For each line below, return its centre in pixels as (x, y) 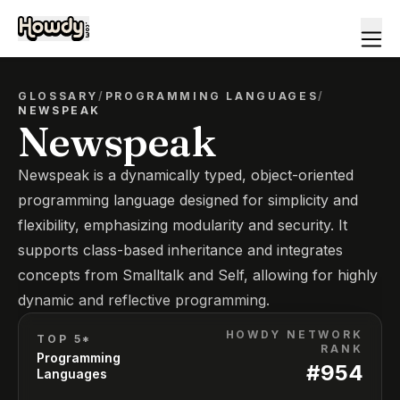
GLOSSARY (58, 96)
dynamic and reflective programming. (144, 300)
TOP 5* (65, 339)
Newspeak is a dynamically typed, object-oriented (186, 175)
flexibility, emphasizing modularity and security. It (183, 225)
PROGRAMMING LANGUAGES (212, 96)
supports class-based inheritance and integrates (180, 250)
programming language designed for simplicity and (188, 200)
